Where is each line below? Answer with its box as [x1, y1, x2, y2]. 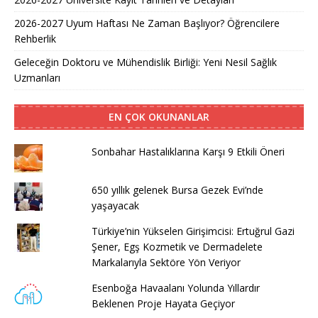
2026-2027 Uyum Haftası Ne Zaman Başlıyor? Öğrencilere [14, 16, 280, 30]
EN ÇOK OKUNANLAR [109, 109, 209, 124]
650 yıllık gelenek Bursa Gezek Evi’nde [91, 182, 263, 197]
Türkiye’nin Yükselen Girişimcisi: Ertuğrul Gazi [91, 224, 295, 238]
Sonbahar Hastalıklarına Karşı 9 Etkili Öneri [91, 144, 285, 158]
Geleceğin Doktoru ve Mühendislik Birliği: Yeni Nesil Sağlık [14, 55, 277, 69]
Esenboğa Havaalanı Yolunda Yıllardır [91, 280, 260, 295]
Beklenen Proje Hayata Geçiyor [91, 296, 235, 310]
